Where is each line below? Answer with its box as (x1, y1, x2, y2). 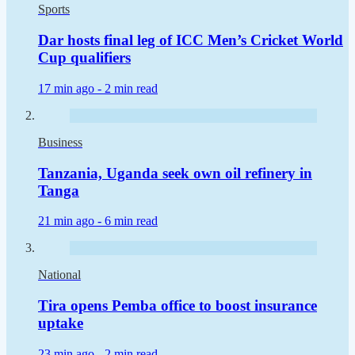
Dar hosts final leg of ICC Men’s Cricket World (38, 32, 343, 49)
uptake (38, 315, 83, 332)
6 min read (105, 214, 158, 228)
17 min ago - (38, 81, 105, 95)
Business (38, 135, 82, 149)
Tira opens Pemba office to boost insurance (38, 297, 317, 315)
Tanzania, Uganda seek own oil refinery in (38, 164, 312, 181)
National (38, 268, 81, 282)
